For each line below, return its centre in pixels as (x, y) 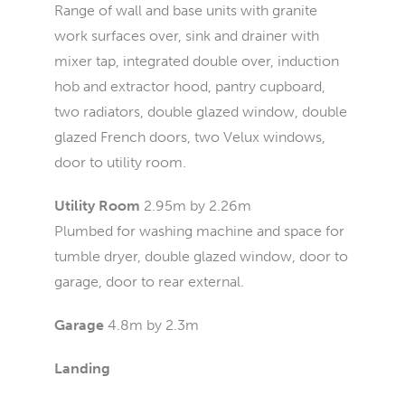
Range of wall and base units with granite (186, 10)
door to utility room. (120, 162)
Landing (82, 368)
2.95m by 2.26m (198, 206)
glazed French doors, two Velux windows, (190, 137)
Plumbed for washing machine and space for (199, 231)
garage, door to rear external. (149, 282)
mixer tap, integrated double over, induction (197, 61)
